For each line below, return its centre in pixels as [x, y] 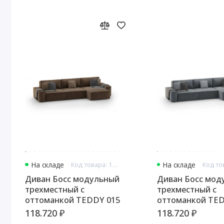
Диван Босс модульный [72, 179]
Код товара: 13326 [114, 165]
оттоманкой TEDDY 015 [73, 200]
